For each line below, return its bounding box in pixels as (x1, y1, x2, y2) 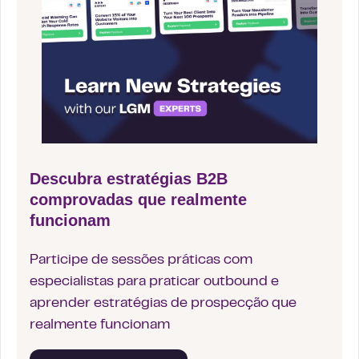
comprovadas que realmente (30, 191, 247, 208)
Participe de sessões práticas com (30, 254, 252, 267)
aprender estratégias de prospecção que (30, 297, 296, 310)
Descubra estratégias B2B (30, 170, 228, 188)
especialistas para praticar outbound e (30, 276, 279, 288)
